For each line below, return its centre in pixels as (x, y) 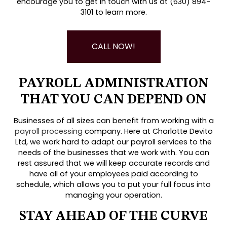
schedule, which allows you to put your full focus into (113, 185)
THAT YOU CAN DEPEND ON (113, 100)
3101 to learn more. (113, 12)
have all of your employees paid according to (113, 174)
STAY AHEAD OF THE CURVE (113, 217)
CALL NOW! (113, 47)
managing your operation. (113, 195)
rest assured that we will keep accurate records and (113, 163)
